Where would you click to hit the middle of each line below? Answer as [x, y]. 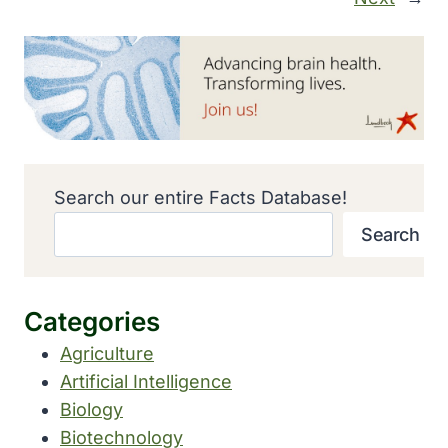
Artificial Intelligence [146, 381]
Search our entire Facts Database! [200, 198]
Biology [91, 409]
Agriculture [107, 353]
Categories [92, 321]
